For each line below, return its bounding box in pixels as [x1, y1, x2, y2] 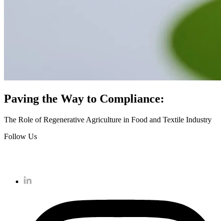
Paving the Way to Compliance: [4, 92, 164, 105]
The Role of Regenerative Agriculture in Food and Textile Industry [4, 115, 212, 124]
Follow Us [4, 132, 37, 141]
